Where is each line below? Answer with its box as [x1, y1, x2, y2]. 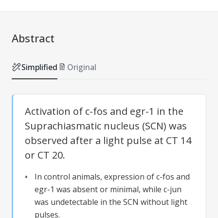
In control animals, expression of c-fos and [35, 171, 190, 182]
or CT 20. [25, 148, 65, 162]
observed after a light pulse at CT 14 [25, 133, 191, 147]
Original [67, 61, 96, 73]
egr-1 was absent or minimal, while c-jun [35, 183, 182, 195]
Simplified [21, 61, 57, 73]
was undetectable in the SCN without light [35, 196, 187, 207]
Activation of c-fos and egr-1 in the [25, 104, 183, 118]
